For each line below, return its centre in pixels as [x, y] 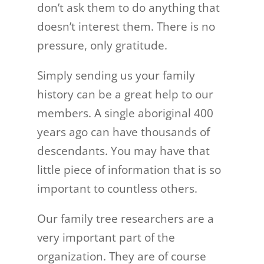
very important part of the [106, 237]
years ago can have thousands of [123, 132]
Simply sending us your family [116, 75]
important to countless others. [117, 189]
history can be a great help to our [125, 94]
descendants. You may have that [123, 151]
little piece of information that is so [129, 170]
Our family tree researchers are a [125, 219]
